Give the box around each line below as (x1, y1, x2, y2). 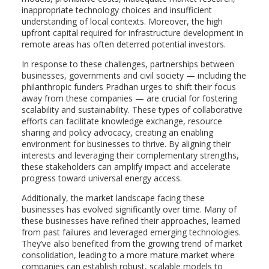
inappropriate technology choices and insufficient (21, 4, 212, 16)
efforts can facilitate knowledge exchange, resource (21, 115, 222, 127)
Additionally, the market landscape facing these (21, 192, 205, 204)
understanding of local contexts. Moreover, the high (21, 16, 223, 28)
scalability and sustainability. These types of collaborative (21, 104, 243, 116)
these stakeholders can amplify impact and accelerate (21, 161, 231, 173)
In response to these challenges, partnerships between (21, 58, 234, 70)
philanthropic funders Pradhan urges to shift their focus (21, 81, 236, 93)
